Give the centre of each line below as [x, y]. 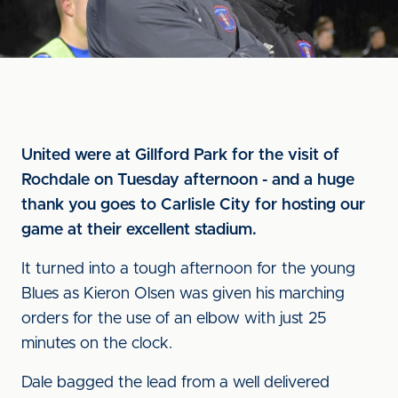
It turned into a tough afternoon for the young [188, 269]
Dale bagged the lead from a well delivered [175, 383]
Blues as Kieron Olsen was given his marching [183, 294]
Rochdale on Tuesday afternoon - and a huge [188, 180]
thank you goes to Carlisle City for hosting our [193, 205]
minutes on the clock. [97, 344]
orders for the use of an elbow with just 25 [174, 319]
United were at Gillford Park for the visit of [180, 155]
